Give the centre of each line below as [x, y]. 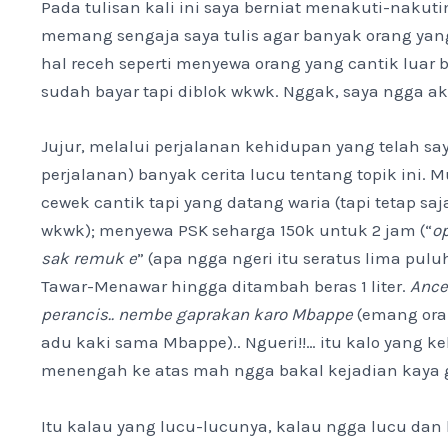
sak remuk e [89, 258]
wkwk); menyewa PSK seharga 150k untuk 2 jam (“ [237, 230]
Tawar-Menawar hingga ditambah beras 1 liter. [226, 286]
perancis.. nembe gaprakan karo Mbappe [197, 314]
